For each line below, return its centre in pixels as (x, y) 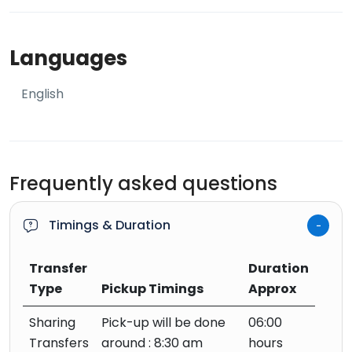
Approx (272, 289)
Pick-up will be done (163, 323)
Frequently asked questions (143, 183)
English (42, 94)
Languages (68, 58)
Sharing (52, 323)
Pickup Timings (152, 289)
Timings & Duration (110, 225)
